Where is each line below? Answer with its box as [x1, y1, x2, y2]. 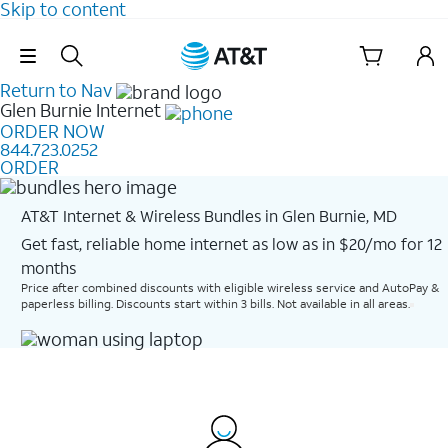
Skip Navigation [170, 32, 278, 51]
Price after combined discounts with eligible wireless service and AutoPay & [20, 279, 440, 295]
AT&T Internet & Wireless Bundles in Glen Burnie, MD [20, 204, 397, 226]
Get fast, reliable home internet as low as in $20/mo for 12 [20, 232, 442, 254]
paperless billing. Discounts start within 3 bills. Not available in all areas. [20, 295, 410, 311]
